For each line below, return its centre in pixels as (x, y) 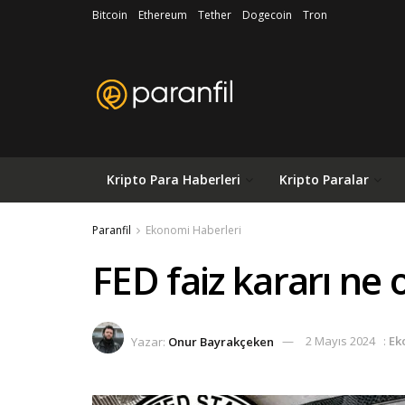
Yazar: (148, 341)
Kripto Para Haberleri (174, 179)
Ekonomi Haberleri (193, 230)
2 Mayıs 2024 (340, 341)
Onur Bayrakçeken (221, 341)
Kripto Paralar (324, 179)
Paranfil (112, 230)
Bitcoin (110, 15)
